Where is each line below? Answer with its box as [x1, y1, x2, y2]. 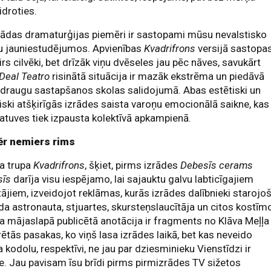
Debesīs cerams [180, 159, 253, 171]
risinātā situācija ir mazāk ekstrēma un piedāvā [50, 70, 265, 82]
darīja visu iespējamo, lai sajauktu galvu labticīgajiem [11, 173, 254, 185]
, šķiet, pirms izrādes [85, 159, 181, 171]
